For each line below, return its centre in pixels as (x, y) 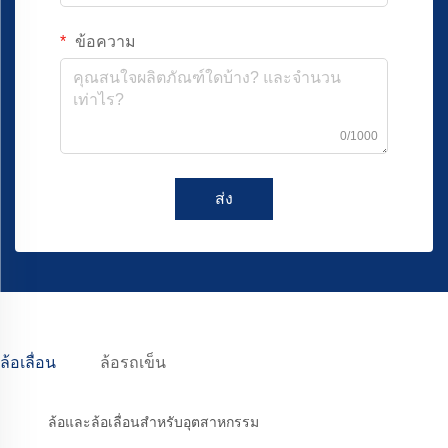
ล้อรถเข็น (133, 363)
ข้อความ (103, 42)
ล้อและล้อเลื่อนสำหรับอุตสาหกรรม (153, 422)
